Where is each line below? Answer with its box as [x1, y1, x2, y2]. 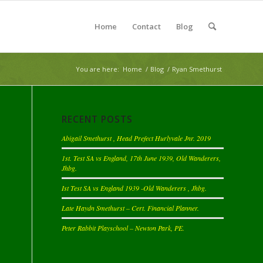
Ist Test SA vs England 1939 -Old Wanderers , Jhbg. [62, 183, 207, 193]
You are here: [76, 65, 119, 73]
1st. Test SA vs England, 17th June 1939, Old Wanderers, [62, 153, 221, 163]
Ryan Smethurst [172, 65, 222, 73]
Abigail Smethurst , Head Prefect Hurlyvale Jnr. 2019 [62, 133, 211, 143]
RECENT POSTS [62, 113, 133, 126]
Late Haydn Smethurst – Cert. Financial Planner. [62, 203, 200, 213]
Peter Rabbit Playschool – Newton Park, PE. [62, 223, 185, 232]
